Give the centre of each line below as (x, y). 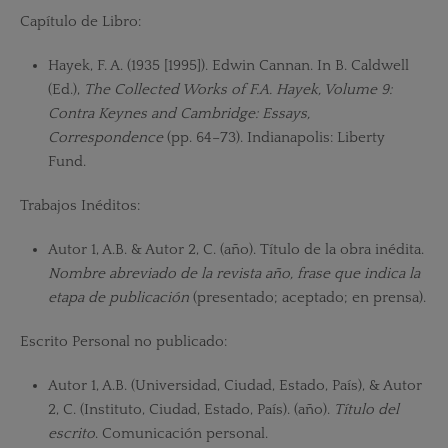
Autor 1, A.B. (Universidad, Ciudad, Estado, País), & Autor (234, 386)
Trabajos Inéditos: (79, 206)
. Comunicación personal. (181, 434)
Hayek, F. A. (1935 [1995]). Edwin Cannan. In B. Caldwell (228, 66)
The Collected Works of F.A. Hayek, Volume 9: (237, 90)
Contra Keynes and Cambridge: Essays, (178, 114)
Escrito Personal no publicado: (123, 342)
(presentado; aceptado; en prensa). (307, 298)
